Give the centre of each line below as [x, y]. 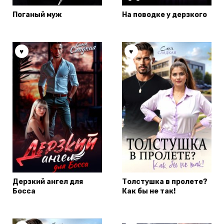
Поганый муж [37, 15]
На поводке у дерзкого [164, 15]
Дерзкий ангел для [48, 182]
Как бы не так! [149, 191]
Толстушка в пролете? [165, 182]
